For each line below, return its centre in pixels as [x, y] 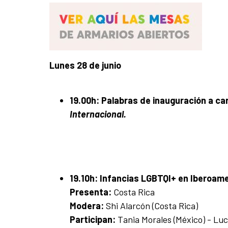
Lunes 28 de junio [85, 65]
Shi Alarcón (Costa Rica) [152, 205]
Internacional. [98, 114]
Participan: [94, 219]
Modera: [88, 205]
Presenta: [92, 192]
